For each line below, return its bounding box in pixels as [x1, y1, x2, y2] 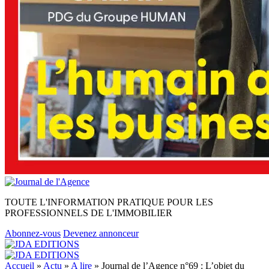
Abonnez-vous [5, 228, 61, 238]
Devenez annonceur [63, 228, 139, 238]
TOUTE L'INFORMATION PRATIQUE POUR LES [5, 197, 213, 207]
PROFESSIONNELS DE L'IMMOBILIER [5, 208, 172, 218]
